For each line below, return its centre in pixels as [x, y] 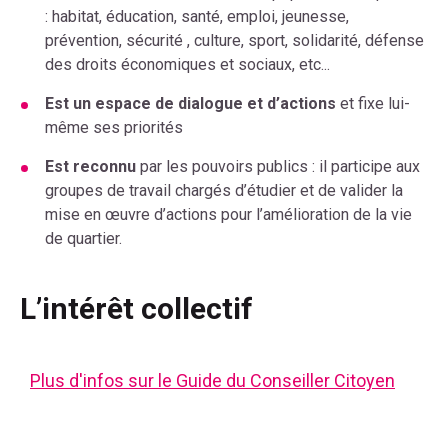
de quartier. [83, 239]
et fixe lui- [373, 104]
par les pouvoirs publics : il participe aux [278, 167]
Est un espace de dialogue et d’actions [190, 104]
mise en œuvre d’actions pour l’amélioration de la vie [228, 215]
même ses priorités [114, 128]
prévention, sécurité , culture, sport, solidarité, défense [234, 41]
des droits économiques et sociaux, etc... [187, 65]
